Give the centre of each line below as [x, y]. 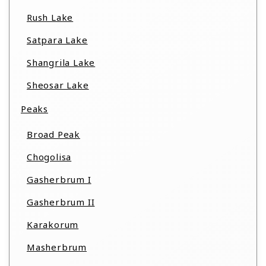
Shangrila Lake [61, 62]
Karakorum [53, 224]
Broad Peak [53, 134]
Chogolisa [49, 157]
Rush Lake [50, 17]
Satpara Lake [57, 40]
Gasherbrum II [61, 202]
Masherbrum [57, 247]
